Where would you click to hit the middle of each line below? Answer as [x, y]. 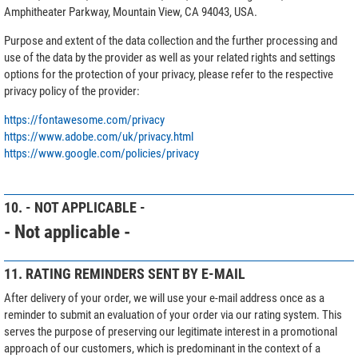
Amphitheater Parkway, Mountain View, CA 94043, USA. [131, 12]
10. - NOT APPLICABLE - [75, 207]
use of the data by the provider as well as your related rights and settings [170, 57]
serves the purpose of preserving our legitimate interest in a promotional [171, 331]
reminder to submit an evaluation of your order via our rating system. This [173, 314]
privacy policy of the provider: [72, 91]
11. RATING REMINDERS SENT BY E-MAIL [125, 273]
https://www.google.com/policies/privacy [101, 153]
